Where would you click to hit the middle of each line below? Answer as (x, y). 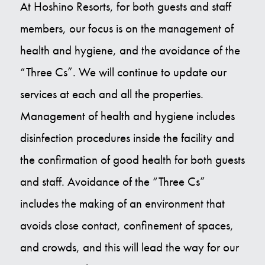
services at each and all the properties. (112, 94)
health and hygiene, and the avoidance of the (130, 50)
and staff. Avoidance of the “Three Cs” (112, 182)
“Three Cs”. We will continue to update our (123, 72)
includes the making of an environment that (122, 203)
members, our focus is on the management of (127, 28)
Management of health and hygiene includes (127, 116)
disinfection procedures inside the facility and (127, 138)
